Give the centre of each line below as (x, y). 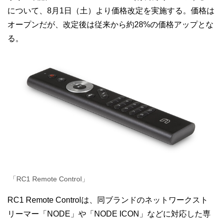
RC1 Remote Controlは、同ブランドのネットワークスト (108, 200)
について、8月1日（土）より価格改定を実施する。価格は (111, 11)
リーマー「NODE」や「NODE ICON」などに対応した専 (109, 214)
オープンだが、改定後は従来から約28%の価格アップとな (111, 25)
